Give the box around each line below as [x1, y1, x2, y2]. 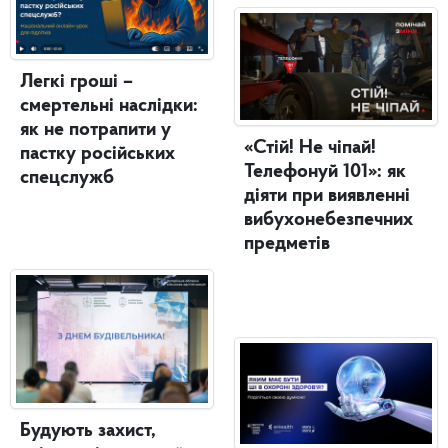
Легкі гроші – [20, 72, 133, 93]
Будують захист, [20, 421, 156, 442]
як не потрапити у [20, 120, 171, 141]
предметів [244, 234, 330, 255]
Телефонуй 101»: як [244, 162, 406, 183]
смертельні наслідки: [20, 96, 198, 117]
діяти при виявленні [244, 186, 410, 207]
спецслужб [20, 168, 114, 189]
